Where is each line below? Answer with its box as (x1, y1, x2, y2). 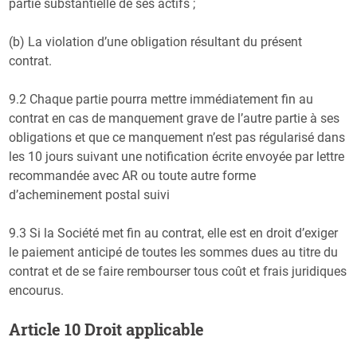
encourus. (9, 282, 65, 298)
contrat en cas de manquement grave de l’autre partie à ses (9, 110, 340, 126)
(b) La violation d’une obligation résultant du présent (9, 33, 303, 49)
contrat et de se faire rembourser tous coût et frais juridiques (9, 263, 347, 279)
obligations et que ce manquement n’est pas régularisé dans (9, 129, 346, 145)
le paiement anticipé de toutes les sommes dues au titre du (9, 244, 339, 260)
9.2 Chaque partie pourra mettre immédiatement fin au (9, 91, 314, 107)
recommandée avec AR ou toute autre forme (9, 167, 257, 183)
